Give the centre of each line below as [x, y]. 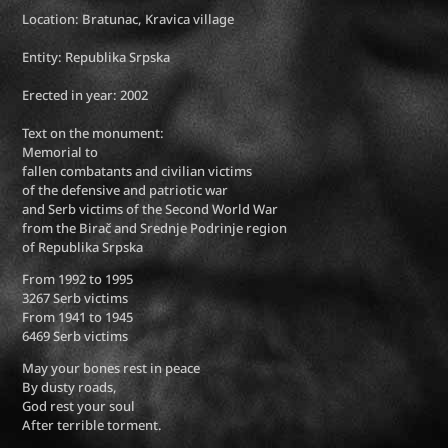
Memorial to [60, 151]
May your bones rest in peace [111, 367]
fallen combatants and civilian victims [137, 170]
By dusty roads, [70, 386]
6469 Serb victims [75, 335]
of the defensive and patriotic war [125, 189]
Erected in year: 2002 [85, 94]
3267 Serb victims [75, 297]
